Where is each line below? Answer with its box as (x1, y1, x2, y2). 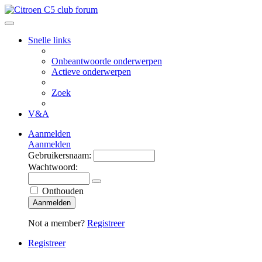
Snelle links (28, 35, 71, 45)
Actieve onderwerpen (51, 67, 131, 77)
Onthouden (42, 186, 84, 196)
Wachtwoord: (28, 162, 78, 172)
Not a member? (28, 218, 87, 228)
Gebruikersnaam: (28, 150, 91, 160)
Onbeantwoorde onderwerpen (51, 56, 162, 66)
